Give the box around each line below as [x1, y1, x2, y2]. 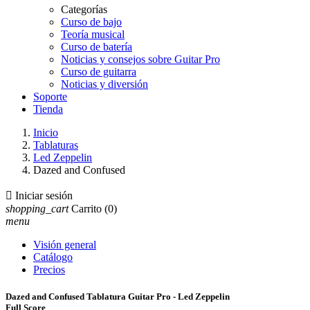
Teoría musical [61, 28, 125, 40]
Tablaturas [33, 139, 78, 151]
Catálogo [33, 251, 73, 263]
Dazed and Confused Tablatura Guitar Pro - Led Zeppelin [6, 291, 230, 302]
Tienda [33, 103, 63, 115]
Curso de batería [61, 41, 132, 53]
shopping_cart [6, 203, 69, 215]
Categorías [61, 3, 107, 15]
